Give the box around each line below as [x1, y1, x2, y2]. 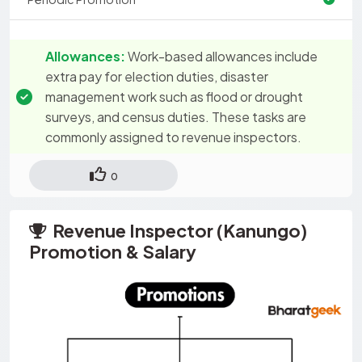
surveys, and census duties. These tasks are [45, 107, 306, 125]
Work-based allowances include [128, 47, 318, 65]
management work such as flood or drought [45, 87, 303, 105]
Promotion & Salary [29, 239, 196, 263]
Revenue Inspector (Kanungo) [53, 218, 307, 242]
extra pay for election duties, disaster [45, 67, 268, 85]
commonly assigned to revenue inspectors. [45, 128, 301, 145]
